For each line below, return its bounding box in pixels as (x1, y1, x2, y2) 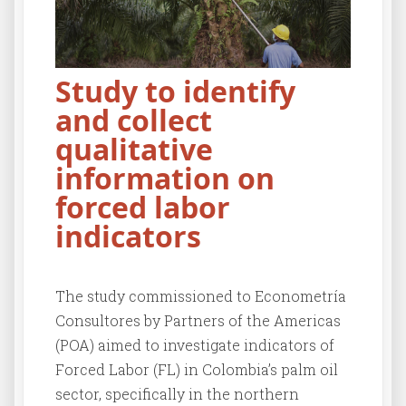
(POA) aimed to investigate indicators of (55, 335, 334, 355)
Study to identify (55, 72, 295, 111)
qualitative (55, 130, 213, 169)
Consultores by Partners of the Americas (55, 311, 341, 331)
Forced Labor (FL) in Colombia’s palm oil (55, 360, 338, 380)
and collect (55, 101, 212, 140)
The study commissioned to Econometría (55, 286, 346, 306)
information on (55, 159, 275, 198)
